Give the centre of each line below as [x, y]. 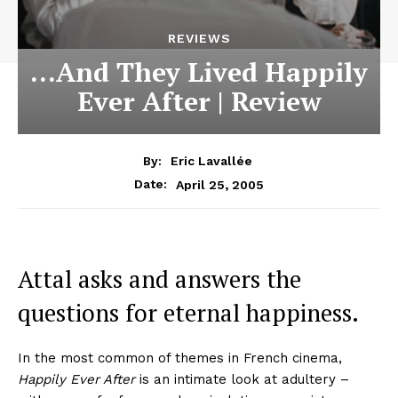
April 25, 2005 [220, 184]
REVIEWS [199, 39]
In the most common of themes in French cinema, [180, 358]
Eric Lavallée [211, 161]
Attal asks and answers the [159, 279]
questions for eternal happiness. [188, 313]
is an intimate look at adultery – [242, 380]
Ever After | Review [199, 102]
